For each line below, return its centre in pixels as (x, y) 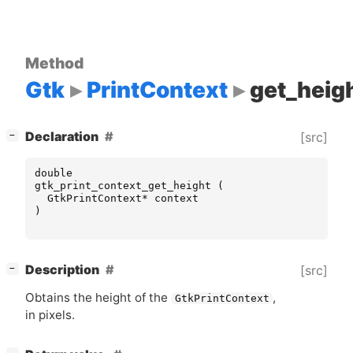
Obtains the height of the (98, 298)
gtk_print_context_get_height (123, 185)
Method (54, 63)
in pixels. (50, 315)
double (54, 173)
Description (62, 270)
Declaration (62, 137)
